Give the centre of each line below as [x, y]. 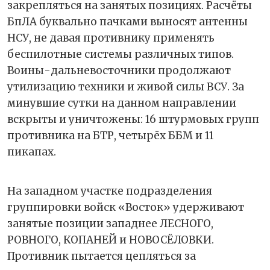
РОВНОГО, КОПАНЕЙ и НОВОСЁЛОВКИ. [111, 240]
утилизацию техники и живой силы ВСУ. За [126, 86]
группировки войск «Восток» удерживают [126, 207]
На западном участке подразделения [110, 191]
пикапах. [32, 152]
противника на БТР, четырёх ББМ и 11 [111, 135]
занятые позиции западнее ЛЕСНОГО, [110, 223]
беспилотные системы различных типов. [121, 54]
